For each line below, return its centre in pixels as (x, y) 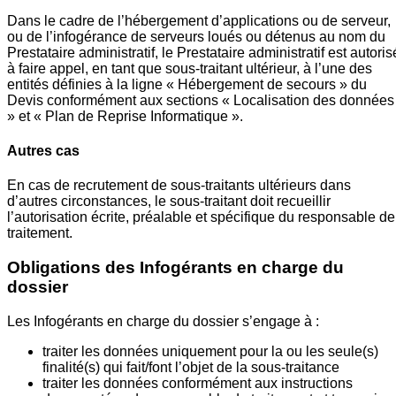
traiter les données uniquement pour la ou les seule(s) (210, 351)
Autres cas (43, 151)
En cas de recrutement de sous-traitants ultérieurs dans (179, 186)
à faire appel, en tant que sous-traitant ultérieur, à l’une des (190, 68)
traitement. (40, 233)
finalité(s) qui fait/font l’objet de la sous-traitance (191, 367)
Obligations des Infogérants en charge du (175, 268)
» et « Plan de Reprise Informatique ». (125, 116)
